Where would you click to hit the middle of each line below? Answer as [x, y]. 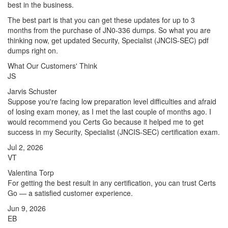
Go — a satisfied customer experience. [70, 193]
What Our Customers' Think [52, 66]
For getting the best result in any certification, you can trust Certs [112, 183]
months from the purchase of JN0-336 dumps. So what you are [109, 30]
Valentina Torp [31, 173]
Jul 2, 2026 [25, 147]
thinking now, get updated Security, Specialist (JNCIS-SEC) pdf [108, 40]
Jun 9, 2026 [27, 208]
